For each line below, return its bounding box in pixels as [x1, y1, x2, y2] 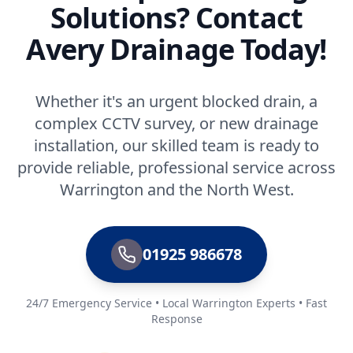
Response [150, 311, 203, 326]
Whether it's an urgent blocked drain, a [35, 91, 318, 112]
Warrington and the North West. [59, 179, 294, 200]
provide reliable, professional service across [17, 157, 336, 178]
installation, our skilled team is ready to [34, 135, 319, 156]
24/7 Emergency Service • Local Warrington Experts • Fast [26, 295, 327, 310]
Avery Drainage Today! [26, 30, 327, 69]
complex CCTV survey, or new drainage [35, 113, 318, 134]
